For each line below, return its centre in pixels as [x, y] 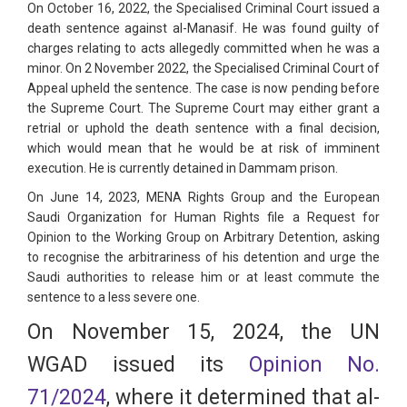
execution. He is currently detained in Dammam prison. [183, 169]
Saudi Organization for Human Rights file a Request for [203, 218]
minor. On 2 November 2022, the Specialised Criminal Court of [203, 69]
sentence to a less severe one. [114, 298]
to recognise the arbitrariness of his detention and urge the [203, 258]
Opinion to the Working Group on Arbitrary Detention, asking [203, 238]
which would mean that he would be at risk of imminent [203, 149]
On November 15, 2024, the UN [203, 333]
